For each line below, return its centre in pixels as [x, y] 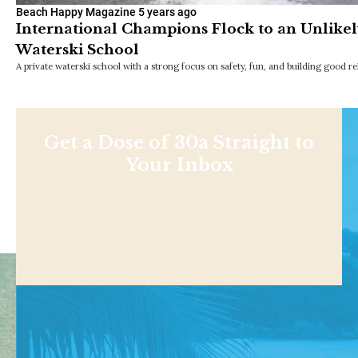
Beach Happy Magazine [76, 12]
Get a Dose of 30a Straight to [179, 142]
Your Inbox [179, 165]
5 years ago [167, 12]
